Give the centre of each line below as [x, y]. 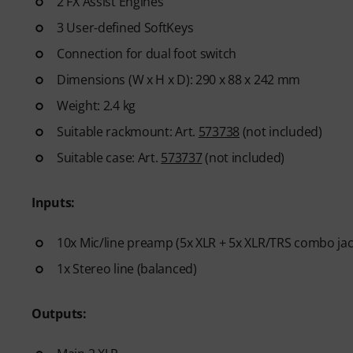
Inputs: [54, 203]
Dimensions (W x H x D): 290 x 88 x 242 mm [179, 80]
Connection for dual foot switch [147, 54]
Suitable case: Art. [109, 158]
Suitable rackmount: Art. [128, 132]
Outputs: [59, 314]
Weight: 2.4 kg [96, 106]
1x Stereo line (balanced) [127, 269]
